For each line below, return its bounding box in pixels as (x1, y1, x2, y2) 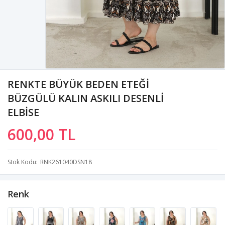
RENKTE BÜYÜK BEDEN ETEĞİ (8, 77, 149, 91)
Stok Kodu (8, 157, 36, 166)
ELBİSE (8, 105, 39, 119)
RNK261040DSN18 (40, 157, 92, 166)
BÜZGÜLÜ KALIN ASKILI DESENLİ (8, 91, 164, 105)
